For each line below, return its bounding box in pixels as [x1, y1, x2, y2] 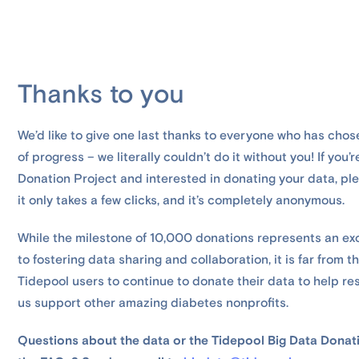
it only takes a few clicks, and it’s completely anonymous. [18, 192, 345, 209]
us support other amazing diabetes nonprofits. [18, 295, 289, 312]
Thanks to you [18, 79, 185, 111]
